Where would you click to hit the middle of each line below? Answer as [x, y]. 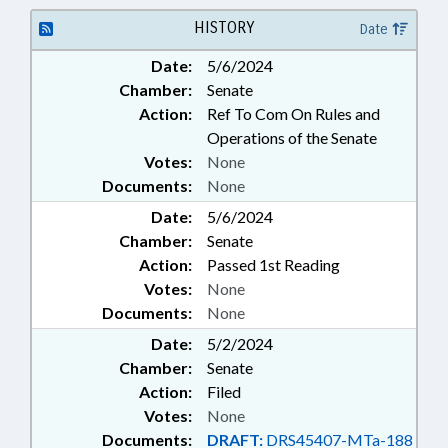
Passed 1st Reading [273, 264]
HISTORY [223, 27]
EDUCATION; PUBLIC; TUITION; [281, 26]
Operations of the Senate [292, 137]
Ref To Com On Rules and [293, 113]
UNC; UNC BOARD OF [245, 47]
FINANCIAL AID [225, 89]
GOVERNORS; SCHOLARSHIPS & [282, 68]
